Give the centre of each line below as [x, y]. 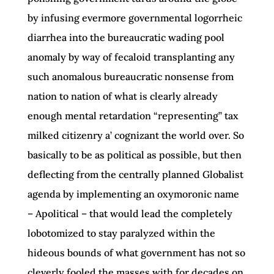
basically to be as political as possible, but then [134, 155]
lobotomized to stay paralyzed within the [121, 233]
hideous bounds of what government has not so [136, 253]
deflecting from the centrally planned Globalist [135, 174]
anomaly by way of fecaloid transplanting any [131, 57]
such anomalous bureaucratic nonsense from [130, 76]
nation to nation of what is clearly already [122, 96]
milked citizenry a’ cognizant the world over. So [135, 135]
